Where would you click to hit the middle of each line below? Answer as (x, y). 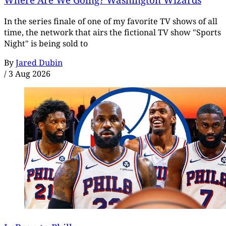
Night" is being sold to (46, 43)
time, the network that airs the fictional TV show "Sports (112, 32)
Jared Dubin (39, 62)
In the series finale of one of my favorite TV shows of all (111, 21)
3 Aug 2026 (30, 73)
